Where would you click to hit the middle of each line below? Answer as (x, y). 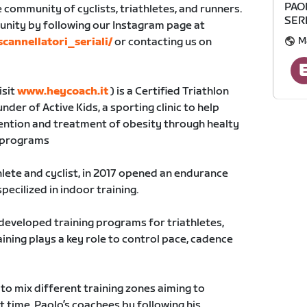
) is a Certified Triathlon (168, 91)
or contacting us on (162, 42)
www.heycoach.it (62, 91)
